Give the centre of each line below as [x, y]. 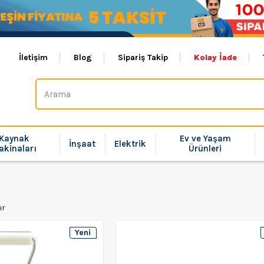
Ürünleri [205, 148]
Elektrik [131, 143]
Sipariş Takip [143, 57]
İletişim [33, 57]
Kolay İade [215, 57]
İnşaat [82, 143]
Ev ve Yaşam [205, 138]
